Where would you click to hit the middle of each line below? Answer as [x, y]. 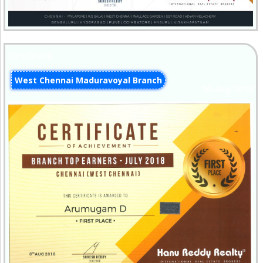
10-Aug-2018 [227, 89]
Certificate [30, 56]
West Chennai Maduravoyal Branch [88, 80]
